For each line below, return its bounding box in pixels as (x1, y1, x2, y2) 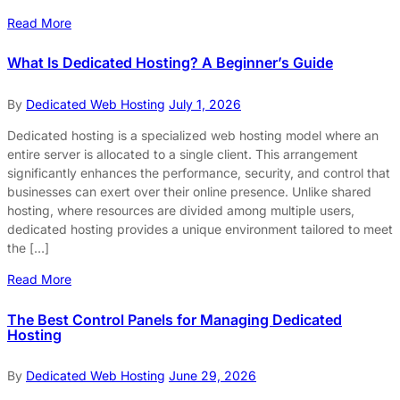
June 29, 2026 (169, 368, 256, 384)
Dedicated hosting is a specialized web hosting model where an (7, 128, 379, 143)
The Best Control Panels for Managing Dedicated (7, 310, 342, 329)
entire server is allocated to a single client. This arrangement (7, 146, 358, 162)
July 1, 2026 (169, 96, 241, 112)
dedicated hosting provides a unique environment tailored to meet (7, 221, 393, 237)
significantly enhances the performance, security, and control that (7, 165, 390, 180)
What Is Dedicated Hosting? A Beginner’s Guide (7, 54, 333, 72)
